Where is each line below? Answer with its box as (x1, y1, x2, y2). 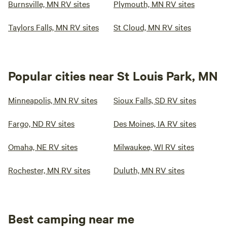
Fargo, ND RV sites (8, 118, 74, 129)
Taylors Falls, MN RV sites (8, 21, 99, 32)
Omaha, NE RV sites (8, 141, 78, 152)
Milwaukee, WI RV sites (113, 141, 194, 152)
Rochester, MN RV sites (8, 164, 90, 175)
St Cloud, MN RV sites (113, 21, 191, 32)
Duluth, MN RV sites (113, 164, 184, 175)
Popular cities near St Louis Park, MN (8, 67, 218, 84)
